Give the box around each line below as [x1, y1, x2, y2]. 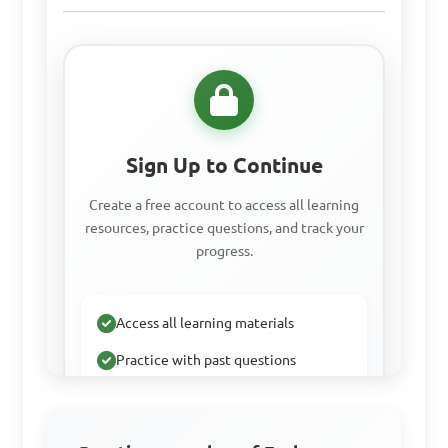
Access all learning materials [116, 314, 295, 331]
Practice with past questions [116, 351, 297, 368]
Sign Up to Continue [125, 153, 323, 177]
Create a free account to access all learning [89, 196, 359, 213]
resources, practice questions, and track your [84, 219, 364, 236]
